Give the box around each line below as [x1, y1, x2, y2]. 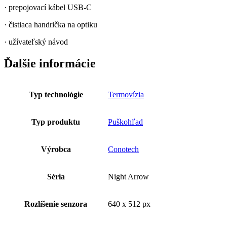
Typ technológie [28, 90, 83, 99]
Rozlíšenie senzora [24, 199, 87, 208]
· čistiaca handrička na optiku [4, 20, 97, 29]
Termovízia [108, 90, 144, 99]
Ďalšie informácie [4, 56, 96, 70]
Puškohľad [108, 117, 143, 126]
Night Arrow [108, 172, 149, 181]
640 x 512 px [108, 199, 150, 208]
